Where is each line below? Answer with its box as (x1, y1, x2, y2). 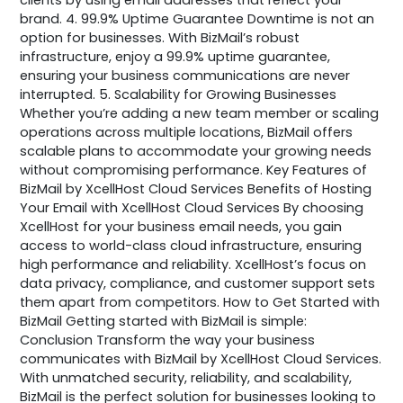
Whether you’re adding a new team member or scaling (20, 103, 380, 122)
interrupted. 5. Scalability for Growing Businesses (20, 85, 337, 103)
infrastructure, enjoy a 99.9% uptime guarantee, (20, 47, 331, 66)
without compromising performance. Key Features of (20, 160, 368, 179)
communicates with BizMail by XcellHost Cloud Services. (20, 349, 382, 368)
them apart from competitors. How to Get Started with (20, 292, 381, 311)
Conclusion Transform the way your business (20, 330, 316, 349)
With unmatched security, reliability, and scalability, (20, 368, 353, 387)
